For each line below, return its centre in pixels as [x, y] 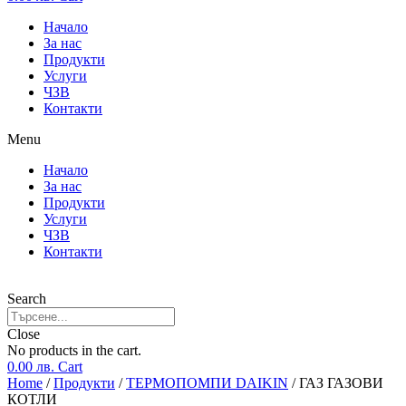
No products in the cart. [74, 350]
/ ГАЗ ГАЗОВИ [336, 383]
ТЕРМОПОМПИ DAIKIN [207, 383]
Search [27, 299]
